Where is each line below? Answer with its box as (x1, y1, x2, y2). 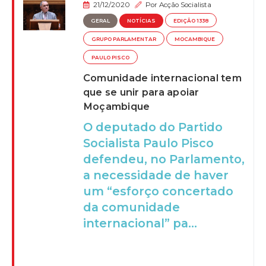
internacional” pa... (83, 216, 197, 231)
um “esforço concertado (83, 184, 233, 199)
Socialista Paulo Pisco (83, 136, 214, 151)
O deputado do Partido (83, 120, 223, 135)
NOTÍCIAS (127, 17, 156, 24)
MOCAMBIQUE (175, 36, 216, 43)
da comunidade (83, 200, 180, 215)
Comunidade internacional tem (83, 72, 242, 84)
